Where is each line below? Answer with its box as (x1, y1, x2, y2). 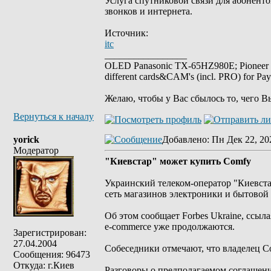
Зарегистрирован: (13, 227, 87, 238)
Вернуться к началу (13, 111, 94, 122)
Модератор (13, 145, 59, 155)
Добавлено (162, 134, 207, 145)
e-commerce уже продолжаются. (105, 221, 235, 232)
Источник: (105, 28, 148, 38)
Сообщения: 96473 (13, 249, 90, 260)
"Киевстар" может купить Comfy (105, 156, 251, 166)
